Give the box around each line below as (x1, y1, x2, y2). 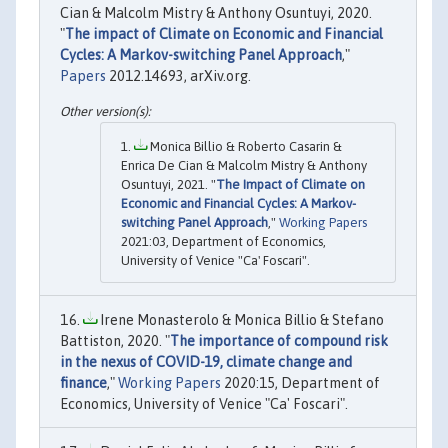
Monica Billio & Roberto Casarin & (147, 138, 342, 154)
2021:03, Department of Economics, (121, 233, 326, 249)
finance (60, 374, 107, 391)
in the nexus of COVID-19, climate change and (60, 353, 352, 370)
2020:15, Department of (221, 374, 380, 391)
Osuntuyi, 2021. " (121, 176, 216, 192)
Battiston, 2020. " (60, 332, 170, 349)
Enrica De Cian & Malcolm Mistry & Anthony (121, 157, 367, 173)
